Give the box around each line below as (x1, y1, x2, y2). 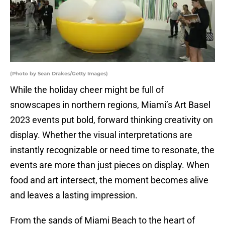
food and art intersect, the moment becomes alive (10, 175, 208, 186)
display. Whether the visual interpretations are (10, 130, 192, 141)
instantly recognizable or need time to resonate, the (10, 145, 214, 156)
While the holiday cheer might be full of (10, 84, 164, 95)
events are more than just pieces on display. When (10, 160, 209, 171)
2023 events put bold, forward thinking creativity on (10, 115, 213, 126)
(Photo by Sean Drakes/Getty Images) (10, 70, 108, 77)
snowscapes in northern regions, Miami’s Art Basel (10, 99, 210, 110)
